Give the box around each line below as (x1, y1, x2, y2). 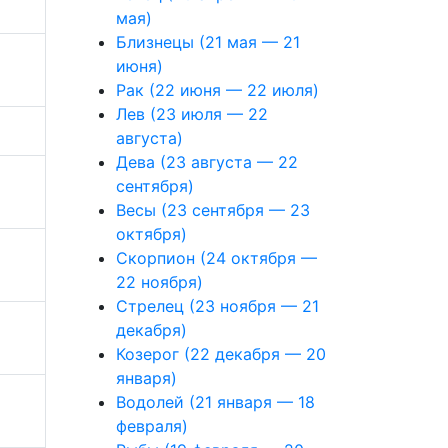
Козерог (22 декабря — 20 (116, 344, 326, 364)
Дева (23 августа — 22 (116, 152, 298, 172)
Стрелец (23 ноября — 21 (116, 296, 319, 316)
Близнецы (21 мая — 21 (116, 32, 300, 52)
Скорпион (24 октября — (116, 248, 317, 268)
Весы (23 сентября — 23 (116, 200, 310, 220)
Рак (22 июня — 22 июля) (116, 80, 319, 100)
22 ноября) (116, 272, 203, 292)
